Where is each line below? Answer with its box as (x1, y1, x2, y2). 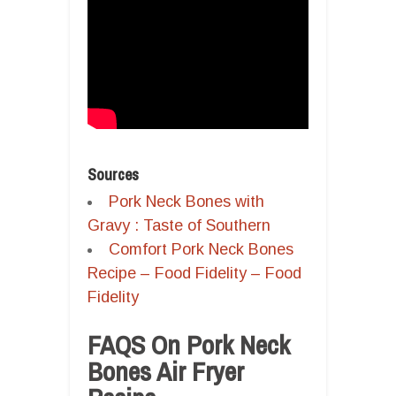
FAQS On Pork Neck (88, 326, 290, 362)
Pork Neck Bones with (109, 192, 264, 210)
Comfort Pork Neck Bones (109, 240, 293, 258)
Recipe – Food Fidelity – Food (88, 263, 301, 282)
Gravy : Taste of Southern (88, 216, 270, 234)
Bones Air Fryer (88, 353, 244, 389)
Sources (88, 163, 139, 186)
